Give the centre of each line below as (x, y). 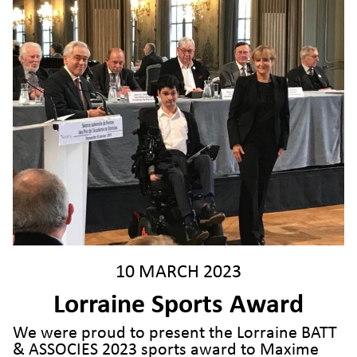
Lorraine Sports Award (178, 306)
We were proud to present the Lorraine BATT (175, 334)
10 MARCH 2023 (178, 273)
